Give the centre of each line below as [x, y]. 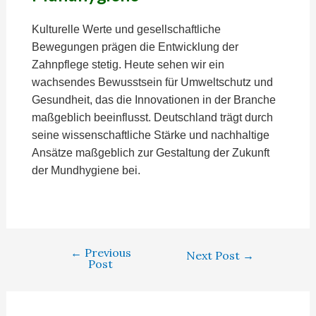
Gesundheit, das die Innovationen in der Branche [153, 100]
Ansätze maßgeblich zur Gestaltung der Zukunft [150, 153]
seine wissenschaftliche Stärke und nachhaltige [150, 135]
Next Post [215, 255]
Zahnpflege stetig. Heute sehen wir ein [128, 65]
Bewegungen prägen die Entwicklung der [135, 47]
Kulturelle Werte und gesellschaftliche [126, 29]
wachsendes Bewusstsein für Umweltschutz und [152, 82]
